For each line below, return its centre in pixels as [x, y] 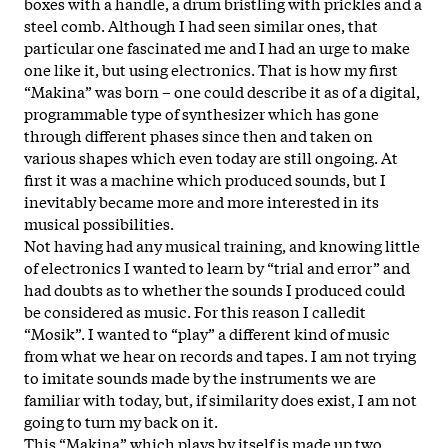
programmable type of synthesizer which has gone [201, 112]
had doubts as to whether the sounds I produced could [214, 288]
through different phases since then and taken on [198, 134]
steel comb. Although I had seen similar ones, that [201, 24]
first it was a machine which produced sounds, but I [205, 178]
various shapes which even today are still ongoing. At [211, 156]
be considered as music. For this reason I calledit [195, 310]
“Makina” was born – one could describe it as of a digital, [222, 90]
